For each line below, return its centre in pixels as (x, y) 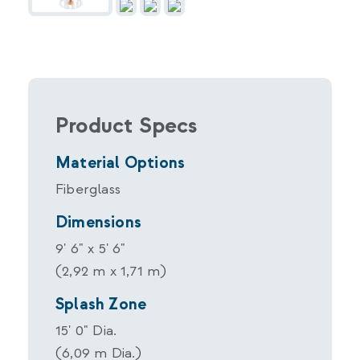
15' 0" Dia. (86, 330)
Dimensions (98, 222)
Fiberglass (88, 189)
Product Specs (127, 126)
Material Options (121, 163)
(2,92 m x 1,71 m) (111, 271)
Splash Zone (101, 304)
